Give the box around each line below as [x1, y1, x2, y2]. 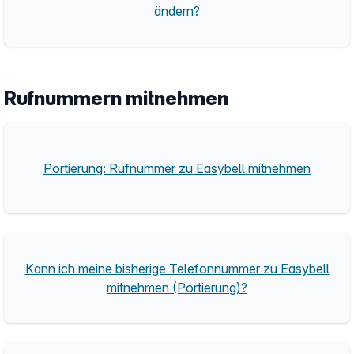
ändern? [154, 2, 200, 19]
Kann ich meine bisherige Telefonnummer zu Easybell [24, 260, 330, 277]
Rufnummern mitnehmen [4, 87, 228, 110]
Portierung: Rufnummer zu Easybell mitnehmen [43, 160, 311, 176]
